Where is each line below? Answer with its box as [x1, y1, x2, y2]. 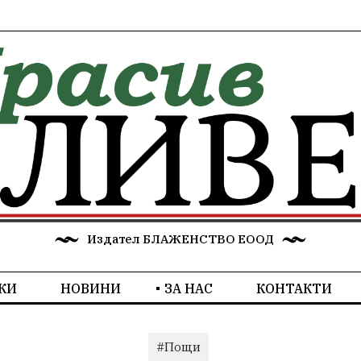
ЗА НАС [164, 280, 213, 297]
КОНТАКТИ [255, 280, 332, 297]
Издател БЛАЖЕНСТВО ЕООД [87, 231, 274, 247]
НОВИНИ [60, 280, 121, 297]
